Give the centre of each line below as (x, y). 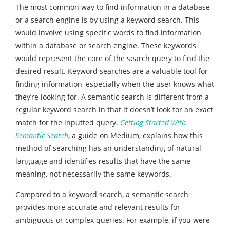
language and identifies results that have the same (103, 161)
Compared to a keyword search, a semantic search (102, 195)
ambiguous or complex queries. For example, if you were (113, 220)
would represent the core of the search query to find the (112, 59)
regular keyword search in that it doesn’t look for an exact (114, 110)
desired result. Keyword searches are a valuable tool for (112, 71)
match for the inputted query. (68, 123)
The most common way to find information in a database (113, 7)
